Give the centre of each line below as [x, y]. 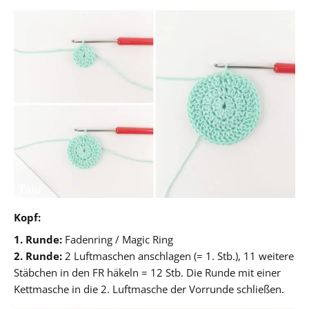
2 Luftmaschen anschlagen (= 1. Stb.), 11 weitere [178, 256]
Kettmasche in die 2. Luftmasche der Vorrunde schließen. [149, 289]
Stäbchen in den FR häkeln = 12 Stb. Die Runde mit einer [147, 272]
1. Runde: [38, 239]
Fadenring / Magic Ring [118, 239]
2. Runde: [38, 256]
